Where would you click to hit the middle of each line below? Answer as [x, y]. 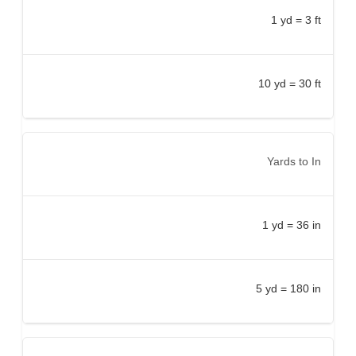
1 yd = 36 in [292, 224]
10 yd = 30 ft [290, 83]
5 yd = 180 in [288, 288]
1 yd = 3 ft [296, 19]
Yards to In [294, 161]
